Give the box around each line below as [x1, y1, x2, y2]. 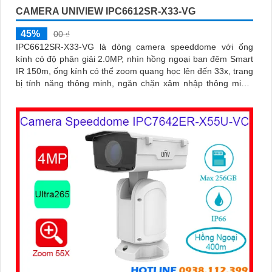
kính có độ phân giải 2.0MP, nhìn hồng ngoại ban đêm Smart [16, 54, 253, 64]
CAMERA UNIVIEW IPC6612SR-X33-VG [16, 6, 195, 16]
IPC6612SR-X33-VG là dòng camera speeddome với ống [16, 42, 253, 52]
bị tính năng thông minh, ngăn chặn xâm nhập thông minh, [16, 78, 253, 88]
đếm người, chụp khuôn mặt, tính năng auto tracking [16, 90, 218, 100]
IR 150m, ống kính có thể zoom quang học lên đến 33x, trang [16, 66, 253, 76]
